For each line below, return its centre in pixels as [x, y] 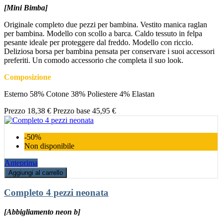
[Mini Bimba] [26, 7]
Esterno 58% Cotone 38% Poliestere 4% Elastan [79, 94]
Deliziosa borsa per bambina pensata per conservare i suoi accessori [109, 51]
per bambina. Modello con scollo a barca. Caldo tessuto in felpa [103, 33]
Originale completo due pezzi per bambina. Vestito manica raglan [106, 24]
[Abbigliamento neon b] [42, 212]
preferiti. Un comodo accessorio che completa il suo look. [94, 60]
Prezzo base [72, 111]
